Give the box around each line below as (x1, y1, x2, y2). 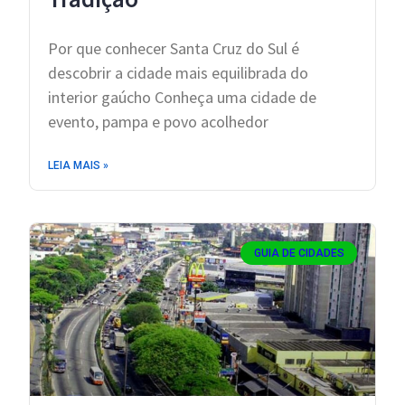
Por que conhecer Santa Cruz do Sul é (48, 38, 299, 60)
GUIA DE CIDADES (253, 247, 344, 260)
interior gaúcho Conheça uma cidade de (48, 87, 316, 108)
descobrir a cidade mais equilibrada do (48, 62, 308, 84)
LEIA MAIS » (48, 159, 108, 173)
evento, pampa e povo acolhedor (48, 111, 268, 133)
